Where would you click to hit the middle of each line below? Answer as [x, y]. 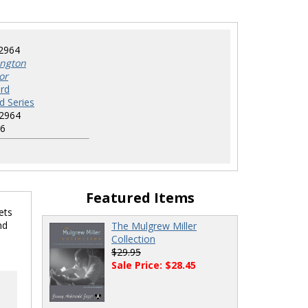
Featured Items [140, 198]
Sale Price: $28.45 [154, 265]
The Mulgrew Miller [154, 226]
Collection [133, 239]
